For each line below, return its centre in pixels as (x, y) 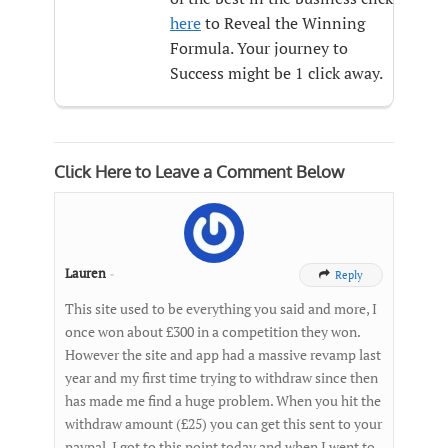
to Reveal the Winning (282, 22)
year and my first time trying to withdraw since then (221, 377)
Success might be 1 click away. (276, 72)
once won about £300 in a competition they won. (212, 331)
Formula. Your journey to (258, 47)
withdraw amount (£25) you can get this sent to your (223, 423)
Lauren (85, 272)
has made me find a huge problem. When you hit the (223, 400)
